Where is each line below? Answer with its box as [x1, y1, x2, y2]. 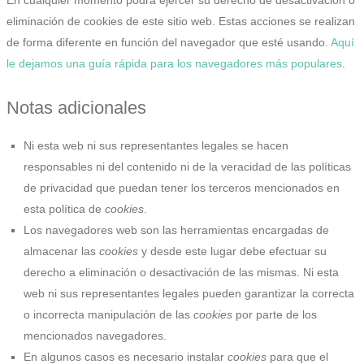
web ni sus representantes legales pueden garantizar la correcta [24, 287, 354, 301]
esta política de [24, 202, 105, 216]
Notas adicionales [6, 97, 146, 118]
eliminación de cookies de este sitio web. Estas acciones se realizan [6, 14, 355, 28]
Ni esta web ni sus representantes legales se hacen [24, 139, 288, 153]
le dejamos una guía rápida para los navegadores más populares [6, 56, 342, 70]
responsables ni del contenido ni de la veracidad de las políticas [24, 160, 351, 174]
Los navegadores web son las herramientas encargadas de [24, 223, 329, 237]
